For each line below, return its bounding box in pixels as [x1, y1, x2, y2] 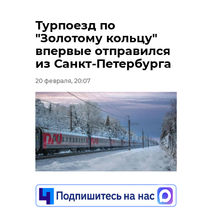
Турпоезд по [35, 18, 115, 33]
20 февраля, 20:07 [35, 77, 90, 85]
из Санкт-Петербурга [35, 56, 171, 71]
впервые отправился [35, 44, 170, 58]
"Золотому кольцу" [35, 31, 157, 46]
